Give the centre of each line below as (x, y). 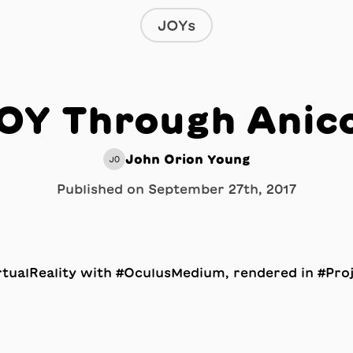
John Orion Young (188, 159)
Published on (102, 189)
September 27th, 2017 (222, 189)
